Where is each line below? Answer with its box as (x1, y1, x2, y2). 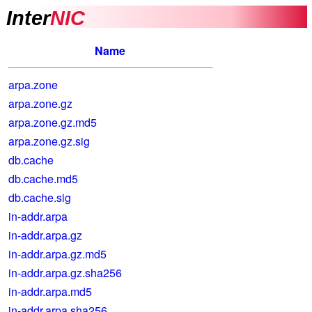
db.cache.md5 (8, 171, 78, 187)
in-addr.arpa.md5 (8, 283, 92, 299)
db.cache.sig (8, 189, 71, 205)
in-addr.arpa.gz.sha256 (8, 265, 122, 281)
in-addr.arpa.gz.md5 (8, 246, 107, 262)
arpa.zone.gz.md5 (8, 114, 97, 130)
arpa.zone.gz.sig (8, 133, 90, 149)
